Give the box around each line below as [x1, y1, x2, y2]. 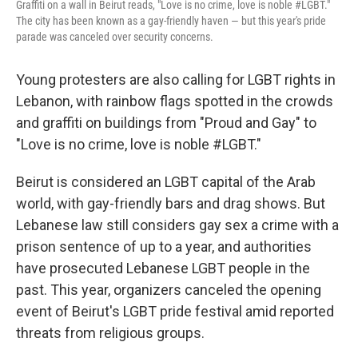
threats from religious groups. [16, 324, 205, 342]
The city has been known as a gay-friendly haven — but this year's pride [16, 14, 326, 28]
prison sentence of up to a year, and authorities [16, 238, 312, 256]
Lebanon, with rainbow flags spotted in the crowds [16, 93, 333, 110]
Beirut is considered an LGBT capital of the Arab [16, 173, 316, 191]
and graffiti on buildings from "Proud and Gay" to [16, 114, 316, 132]
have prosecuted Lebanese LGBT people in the [16, 260, 310, 277]
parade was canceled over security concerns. [16, 30, 213, 44]
